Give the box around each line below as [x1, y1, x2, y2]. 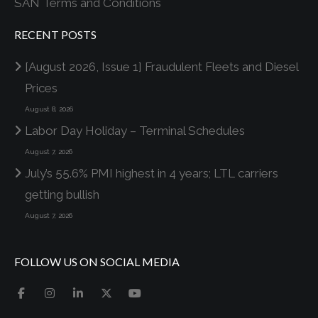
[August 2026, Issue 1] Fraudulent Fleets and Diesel [25, 60, 298, 74]
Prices [25, 81, 57, 95]
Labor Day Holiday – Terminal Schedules [25, 124, 245, 138]
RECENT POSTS [14, 28, 97, 41]
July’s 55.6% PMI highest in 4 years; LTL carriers [25, 166, 278, 180]
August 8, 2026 [25, 105, 73, 113]
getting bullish [25, 187, 99, 202]
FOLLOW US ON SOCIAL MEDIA [14, 255, 180, 268]
